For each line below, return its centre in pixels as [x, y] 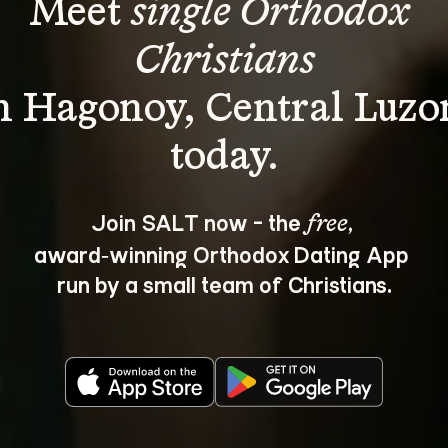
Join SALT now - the [198, 221]
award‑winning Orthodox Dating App [224, 253]
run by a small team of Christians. [224, 283]
